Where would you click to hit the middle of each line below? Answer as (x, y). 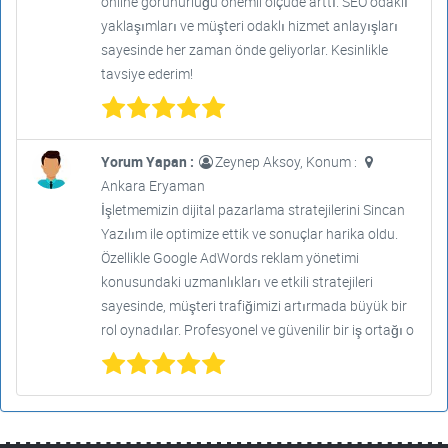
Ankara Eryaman (152, 185)
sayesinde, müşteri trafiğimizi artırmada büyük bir (253, 305)
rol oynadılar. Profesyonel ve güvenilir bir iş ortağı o (257, 329)
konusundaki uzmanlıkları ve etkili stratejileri (236, 281)
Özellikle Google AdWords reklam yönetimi (229, 257)
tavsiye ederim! (146, 73)
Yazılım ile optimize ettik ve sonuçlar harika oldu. (249, 233)
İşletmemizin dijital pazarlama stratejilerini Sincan (252, 209)
